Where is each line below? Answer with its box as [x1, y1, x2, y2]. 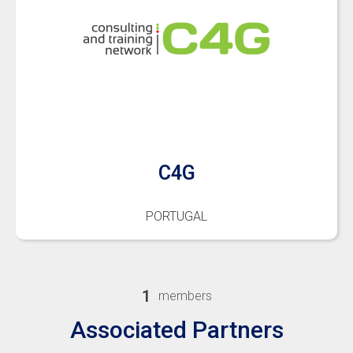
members [158, 288, 212, 304]
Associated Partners [69, 316, 284, 344]
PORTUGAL [146, 209, 207, 225]
